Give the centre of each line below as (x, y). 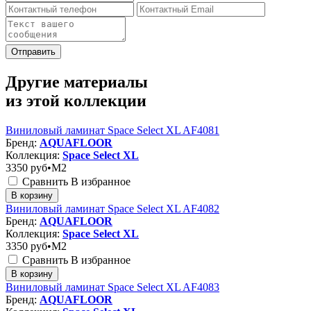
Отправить (33, 51)
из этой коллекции (76, 100)
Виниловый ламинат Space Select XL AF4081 (112, 130)
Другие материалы (77, 82)
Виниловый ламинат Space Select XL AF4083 (112, 287)
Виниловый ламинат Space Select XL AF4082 (112, 208)
